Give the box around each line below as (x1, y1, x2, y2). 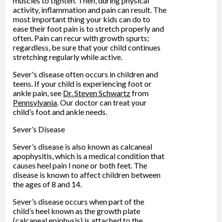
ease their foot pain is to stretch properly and (13, 23, 165, 33)
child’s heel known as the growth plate (13, 206, 141, 216)
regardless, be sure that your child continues (13, 42, 161, 52)
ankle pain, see (13, 88, 63, 98)
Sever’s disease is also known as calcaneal (13, 141, 153, 151)
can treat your (98, 97, 147, 107)
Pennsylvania (13, 97, 57, 107)
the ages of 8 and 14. (13, 179, 82, 189)
